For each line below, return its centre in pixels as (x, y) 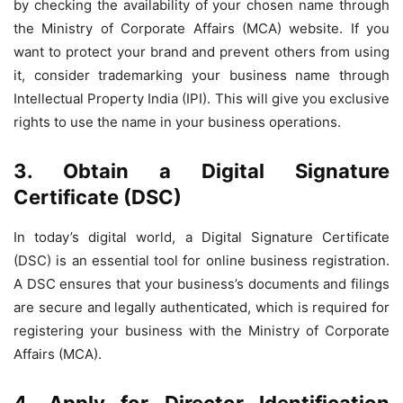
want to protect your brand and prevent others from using (201, 52)
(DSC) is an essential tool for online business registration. (201, 260)
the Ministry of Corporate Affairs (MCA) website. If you (201, 28)
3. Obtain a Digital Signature (201, 171)
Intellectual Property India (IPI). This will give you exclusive (201, 99)
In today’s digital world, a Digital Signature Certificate (201, 237)
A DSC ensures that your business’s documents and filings (201, 284)
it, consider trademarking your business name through (201, 75)
